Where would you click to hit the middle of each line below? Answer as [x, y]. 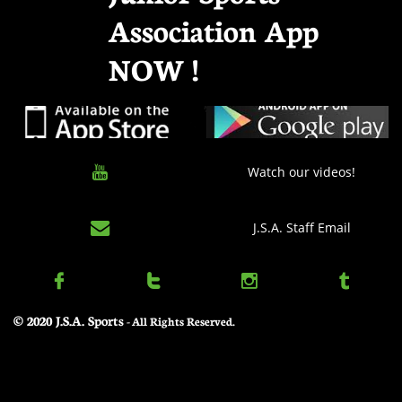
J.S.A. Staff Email [301, 227]
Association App [214, 30]
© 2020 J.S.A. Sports [69, 320]
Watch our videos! [302, 172]
